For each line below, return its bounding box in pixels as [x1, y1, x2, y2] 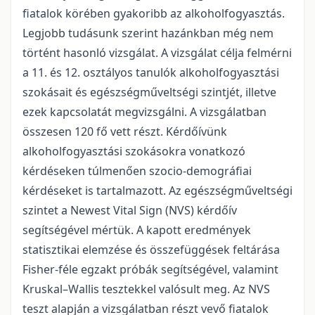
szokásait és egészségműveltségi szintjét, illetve [22, 84, 276, 100]
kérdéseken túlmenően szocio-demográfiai [22, 163, 252, 179]
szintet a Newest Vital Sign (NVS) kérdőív [22, 202, 237, 218]
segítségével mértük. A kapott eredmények [22, 222, 251, 238]
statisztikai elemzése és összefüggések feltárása [22, 242, 280, 257]
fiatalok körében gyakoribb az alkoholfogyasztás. [22, 6, 285, 21]
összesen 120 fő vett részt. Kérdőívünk [22, 124, 227, 139]
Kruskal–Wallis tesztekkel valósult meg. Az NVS [22, 281, 270, 297]
